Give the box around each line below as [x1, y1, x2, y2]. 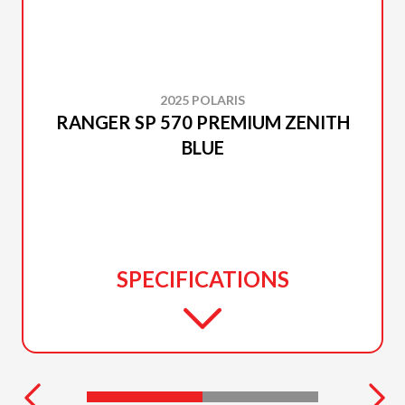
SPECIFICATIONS [116, 266, 289, 292]
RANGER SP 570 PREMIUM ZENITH [55, 111, 350, 133]
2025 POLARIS [160, 92, 245, 108]
